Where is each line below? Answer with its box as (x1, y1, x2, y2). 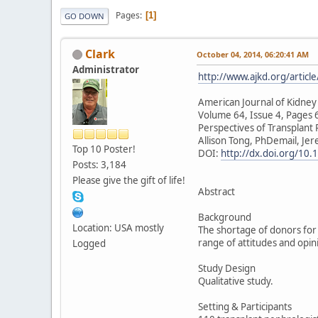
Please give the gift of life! (72, 173, 185, 187)
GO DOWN (65, 10, 104, 21)
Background (198, 210, 251, 224)
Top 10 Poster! (72, 142, 136, 155)
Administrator (72, 62, 139, 76)
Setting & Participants (198, 300, 292, 313)
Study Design (198, 261, 256, 275)
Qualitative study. (198, 274, 273, 287)
